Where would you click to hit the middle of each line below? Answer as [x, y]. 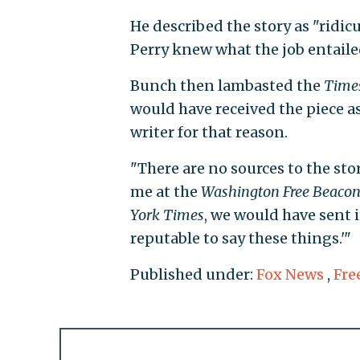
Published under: [193, 275]
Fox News [290, 275]
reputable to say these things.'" [240, 239]
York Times [167, 215]
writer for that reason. [209, 133]
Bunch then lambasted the [227, 86]
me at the [165, 192]
